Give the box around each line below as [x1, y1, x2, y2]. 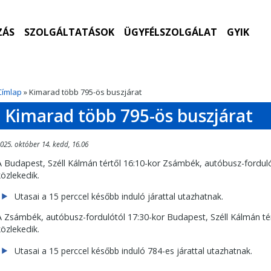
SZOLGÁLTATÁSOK [24, 25, 114, 39]
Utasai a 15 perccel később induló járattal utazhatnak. [15, 190, 223, 202]
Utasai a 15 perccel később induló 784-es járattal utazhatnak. [15, 244, 252, 256]
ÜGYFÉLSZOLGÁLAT [123, 25, 217, 39]
